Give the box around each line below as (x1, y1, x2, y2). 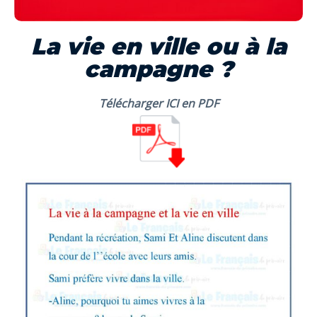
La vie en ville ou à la (30, 32, 287, 60)
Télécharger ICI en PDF (98, 95, 219, 111)
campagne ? (84, 54, 233, 83)
